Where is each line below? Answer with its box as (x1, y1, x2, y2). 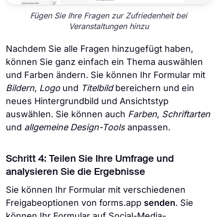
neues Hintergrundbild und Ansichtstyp (6, 96, 169, 107)
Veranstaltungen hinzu (68, 21, 149, 31)
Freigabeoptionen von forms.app (6, 198, 144, 208)
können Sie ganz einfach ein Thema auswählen (6, 57, 203, 67)
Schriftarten (162, 109, 210, 120)
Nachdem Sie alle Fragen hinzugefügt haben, (6, 44, 193, 54)
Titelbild (81, 83, 113, 93)
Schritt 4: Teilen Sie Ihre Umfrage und (6, 155, 174, 165)
